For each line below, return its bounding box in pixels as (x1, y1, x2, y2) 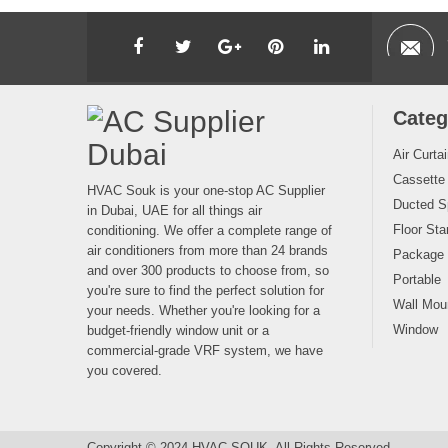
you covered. (87, 362, 162, 378)
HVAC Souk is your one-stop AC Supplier (87, 182, 325, 198)
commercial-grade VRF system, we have (87, 342, 323, 358)
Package (393, 246, 444, 262)
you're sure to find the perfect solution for (87, 282, 324, 298)
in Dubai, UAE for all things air (87, 202, 262, 218)
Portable (393, 271, 441, 287)
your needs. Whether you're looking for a (87, 302, 320, 318)
